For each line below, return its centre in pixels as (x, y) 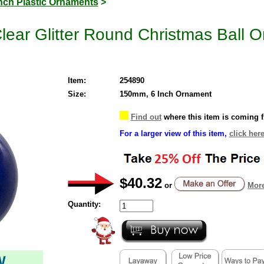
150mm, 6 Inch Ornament (165, 94)
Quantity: (84, 204)
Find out (146, 117)
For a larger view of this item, (173, 133)
